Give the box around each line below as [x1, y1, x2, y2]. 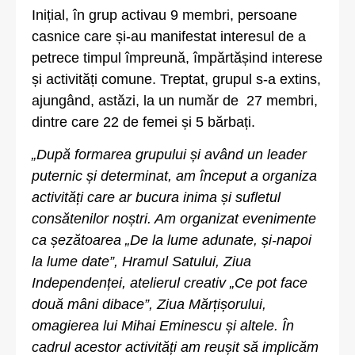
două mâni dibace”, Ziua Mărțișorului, [32, 296, 266, 313]
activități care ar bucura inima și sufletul [32, 189, 281, 206]
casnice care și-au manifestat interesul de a [32, 28, 306, 44]
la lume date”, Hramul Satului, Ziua [32, 254, 251, 270]
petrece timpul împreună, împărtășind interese [32, 49, 323, 66]
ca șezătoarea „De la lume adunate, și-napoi [32, 232, 311, 249]
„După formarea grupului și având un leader [32, 147, 307, 163]
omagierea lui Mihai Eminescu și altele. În [32, 318, 294, 334]
